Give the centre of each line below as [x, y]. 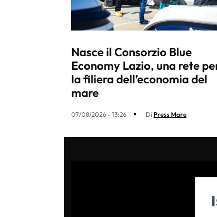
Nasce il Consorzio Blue [132, 52]
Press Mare [170, 114]
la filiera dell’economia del [139, 79]
